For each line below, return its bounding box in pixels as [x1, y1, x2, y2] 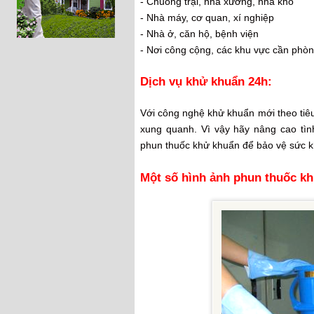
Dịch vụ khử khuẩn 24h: [140, 75, 272, 89]
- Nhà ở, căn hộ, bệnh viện [140, 27, 259, 39]
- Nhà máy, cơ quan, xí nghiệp [140, 11, 274, 23]
